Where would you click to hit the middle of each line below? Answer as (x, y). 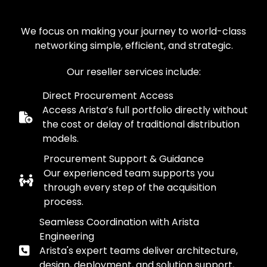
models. (60, 139)
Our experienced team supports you (129, 173)
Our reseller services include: (133, 72)
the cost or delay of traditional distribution (141, 125)
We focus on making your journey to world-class (133, 32)
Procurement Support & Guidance (124, 159)
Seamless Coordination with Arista (119, 222)
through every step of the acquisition (130, 188)
